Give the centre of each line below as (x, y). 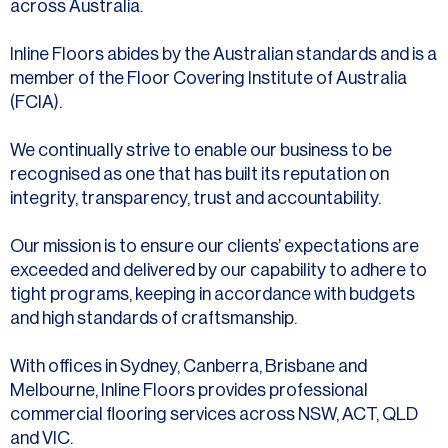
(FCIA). (36, 102)
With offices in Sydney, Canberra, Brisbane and (188, 366)
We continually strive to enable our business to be (201, 150)
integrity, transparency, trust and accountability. (195, 198)
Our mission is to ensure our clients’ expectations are (214, 246)
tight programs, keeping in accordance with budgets (212, 294)
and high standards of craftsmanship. (153, 318)
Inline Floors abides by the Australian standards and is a (223, 54)
